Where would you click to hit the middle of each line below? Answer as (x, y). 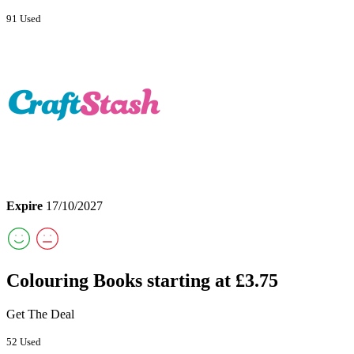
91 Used (24, 18)
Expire (24, 205)
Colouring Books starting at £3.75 (142, 280)
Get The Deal (40, 314)
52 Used (24, 341)
